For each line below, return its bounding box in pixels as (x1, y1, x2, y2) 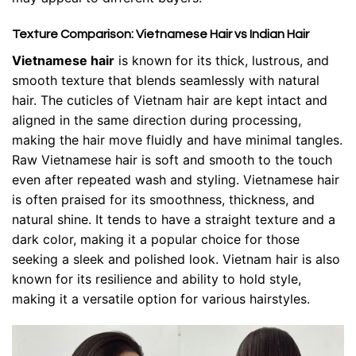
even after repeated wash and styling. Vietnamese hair (12, 171, 339, 188)
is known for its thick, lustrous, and (114, 52, 329, 68)
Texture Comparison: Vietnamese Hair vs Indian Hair (12, 27, 309, 41)
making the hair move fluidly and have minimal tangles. (12, 131, 342, 148)
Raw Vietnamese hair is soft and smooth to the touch (12, 151, 332, 168)
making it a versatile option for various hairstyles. (12, 290, 310, 307)
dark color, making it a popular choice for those (12, 230, 300, 247)
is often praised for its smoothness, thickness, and (12, 191, 315, 207)
